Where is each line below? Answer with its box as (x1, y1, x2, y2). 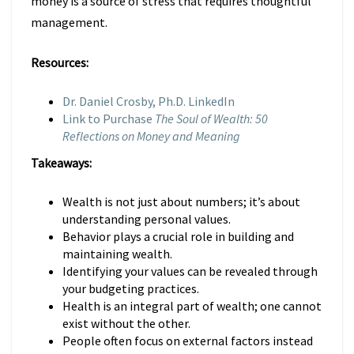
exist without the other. (62, 315, 190, 331)
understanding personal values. (62, 211, 231, 227)
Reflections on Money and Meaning (62, 128, 240, 144)
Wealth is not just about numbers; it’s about (62, 194, 300, 209)
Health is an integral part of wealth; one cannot (62, 298, 322, 314)
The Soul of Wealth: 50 (155, 111, 268, 126)
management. (31, 14, 107, 30)
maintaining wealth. (62, 246, 172, 262)
